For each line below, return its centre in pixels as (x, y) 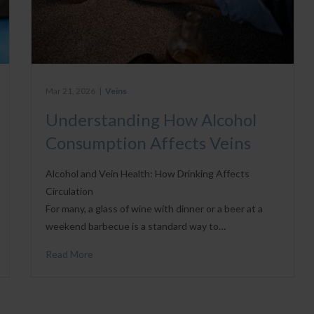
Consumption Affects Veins (149, 142)
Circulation (70, 191)
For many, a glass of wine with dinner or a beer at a (155, 208)
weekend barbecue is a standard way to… (136, 226)
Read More (70, 254)
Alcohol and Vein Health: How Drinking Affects (148, 173)
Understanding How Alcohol (151, 119)
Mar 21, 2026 (71, 90)
